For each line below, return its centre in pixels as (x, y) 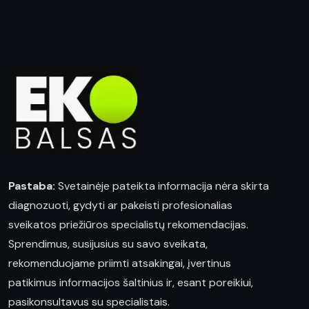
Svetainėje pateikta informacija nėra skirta (162, 186)
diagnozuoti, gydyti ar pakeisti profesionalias (120, 206)
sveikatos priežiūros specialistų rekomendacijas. (128, 225)
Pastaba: (32, 186)
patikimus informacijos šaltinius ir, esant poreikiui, (131, 283)
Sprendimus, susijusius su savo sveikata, (108, 244)
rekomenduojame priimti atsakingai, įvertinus (120, 263)
